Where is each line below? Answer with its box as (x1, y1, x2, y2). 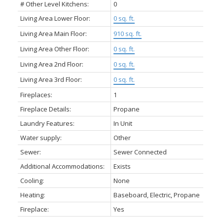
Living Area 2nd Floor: (20, 59, 83, 69)
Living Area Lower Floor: (20, 13, 90, 23)
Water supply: (20, 133, 62, 142)
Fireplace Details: (20, 104, 71, 113)
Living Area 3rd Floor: (20, 74, 82, 84)
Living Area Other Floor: (20, 44, 89, 53)
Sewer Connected (113, 147, 167, 156)
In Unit (113, 118, 132, 128)
